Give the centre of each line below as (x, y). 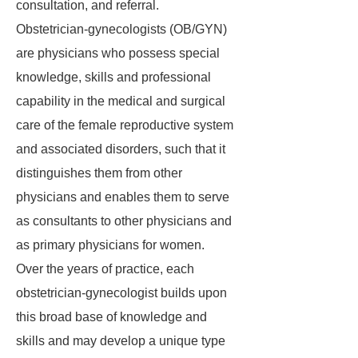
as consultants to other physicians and (124, 221)
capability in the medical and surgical (121, 101)
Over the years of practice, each (105, 269)
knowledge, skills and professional (113, 77)
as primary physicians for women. (110, 245)
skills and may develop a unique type (121, 341)
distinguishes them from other (99, 173)
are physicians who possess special (118, 53)
